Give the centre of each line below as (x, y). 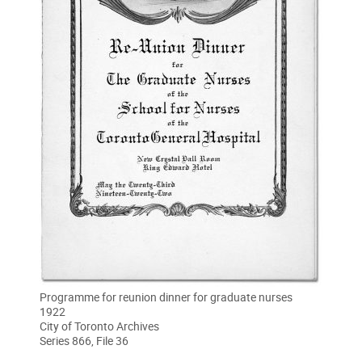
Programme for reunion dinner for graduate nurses (166, 297)
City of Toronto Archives (99, 326)
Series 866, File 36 (84, 340)
